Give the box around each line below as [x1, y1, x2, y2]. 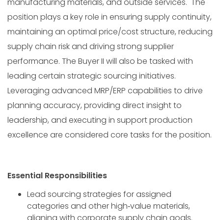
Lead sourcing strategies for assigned [27, 188, 171, 200]
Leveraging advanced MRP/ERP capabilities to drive [7, 85, 203, 97]
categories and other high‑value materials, [27, 200, 190, 212]
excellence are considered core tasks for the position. [7, 129, 212, 141]
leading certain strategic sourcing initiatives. [7, 70, 176, 82]
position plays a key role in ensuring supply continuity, [7, 11, 212, 23]
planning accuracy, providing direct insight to [7, 100, 182, 111]
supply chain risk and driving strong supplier [7, 41, 174, 53]
